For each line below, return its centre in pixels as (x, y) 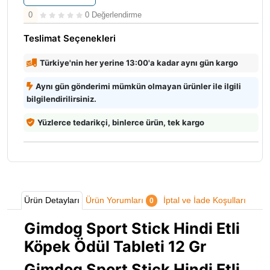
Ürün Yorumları (116, 200)
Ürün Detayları (52, 200)
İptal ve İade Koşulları (205, 200)
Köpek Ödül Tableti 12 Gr (115, 246)
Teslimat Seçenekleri (70, 38)
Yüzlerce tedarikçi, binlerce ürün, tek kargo (121, 122)
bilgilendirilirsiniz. (61, 99)
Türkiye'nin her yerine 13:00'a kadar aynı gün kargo (139, 62)
